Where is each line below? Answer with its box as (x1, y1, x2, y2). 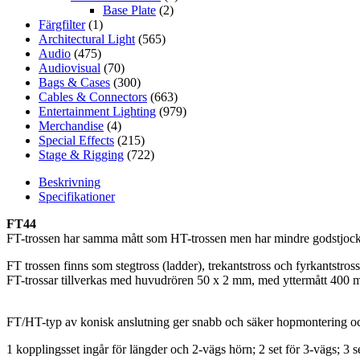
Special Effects (39, 133, 114, 147)
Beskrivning (39, 174, 100, 189)
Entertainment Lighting (39, 104, 156, 118)
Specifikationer (39, 189, 115, 203)
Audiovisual (39, 60, 100, 75)
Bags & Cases (39, 75, 110, 89)
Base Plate (103, 2, 156, 17)
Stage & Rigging (39, 147, 124, 162)
